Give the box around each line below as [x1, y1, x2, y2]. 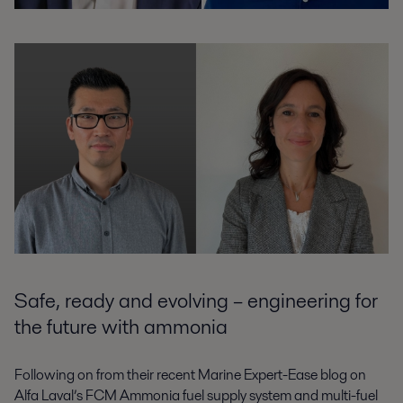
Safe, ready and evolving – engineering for [14, 285, 378, 315]
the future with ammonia [14, 311, 228, 341]
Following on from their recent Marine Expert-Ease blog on [14, 364, 366, 386]
